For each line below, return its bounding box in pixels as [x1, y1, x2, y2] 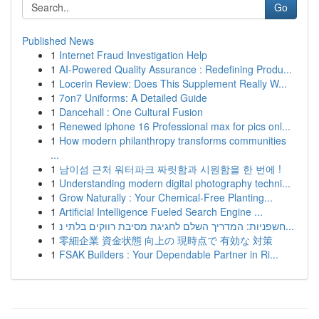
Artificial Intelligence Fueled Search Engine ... [59, 204, 263, 219]
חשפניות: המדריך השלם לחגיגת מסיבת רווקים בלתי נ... [286, 219, 294, 233]
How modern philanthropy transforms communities [59, 133, 286, 147]
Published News [22, 33, 94, 48]
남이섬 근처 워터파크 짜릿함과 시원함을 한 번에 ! [59, 162, 281, 176]
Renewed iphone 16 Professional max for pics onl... [59, 119, 291, 133]
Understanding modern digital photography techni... [59, 176, 291, 190]
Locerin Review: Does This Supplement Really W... [59, 76, 287, 90]
